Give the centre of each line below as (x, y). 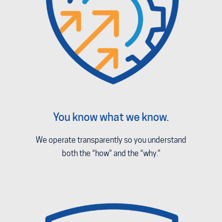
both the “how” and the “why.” (111, 153)
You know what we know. (111, 117)
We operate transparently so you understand (111, 140)
